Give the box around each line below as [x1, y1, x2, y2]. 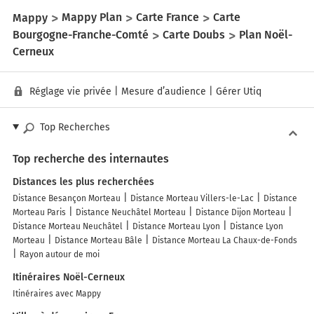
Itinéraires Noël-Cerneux [13, 271, 125, 283]
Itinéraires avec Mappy [13, 288, 101, 299]
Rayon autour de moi [20, 249, 100, 259]
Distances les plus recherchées [13, 175, 154, 188]
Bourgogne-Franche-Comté [13, 28, 149, 42]
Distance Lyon [230, 221, 283, 231]
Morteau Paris [13, 207, 66, 217]
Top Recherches [39, 121, 110, 133]
